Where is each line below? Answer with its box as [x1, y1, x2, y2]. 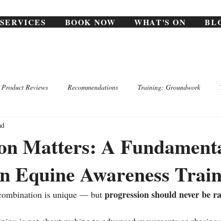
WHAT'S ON [134, 16, 186, 28]
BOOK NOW [65, 16, 116, 28]
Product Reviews [1, 82, 48, 92]
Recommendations [68, 82, 118, 92]
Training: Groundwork [138, 82, 200, 92]
